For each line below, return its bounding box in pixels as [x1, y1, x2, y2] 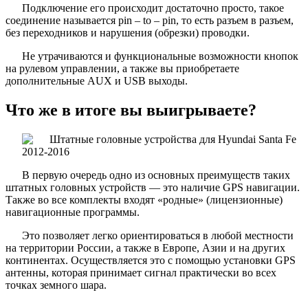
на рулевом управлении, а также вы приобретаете [5, 62, 239, 74]
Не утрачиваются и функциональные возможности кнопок [22, 49, 298, 62]
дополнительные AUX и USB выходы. [5, 74, 188, 87]
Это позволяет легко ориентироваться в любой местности [22, 229, 294, 241]
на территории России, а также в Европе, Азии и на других [5, 241, 285, 254]
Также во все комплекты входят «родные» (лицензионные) [5, 193, 283, 206]
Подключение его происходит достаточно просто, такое [22, 1, 284, 14]
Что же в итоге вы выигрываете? [5, 100, 256, 119]
